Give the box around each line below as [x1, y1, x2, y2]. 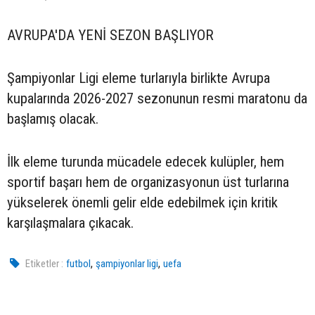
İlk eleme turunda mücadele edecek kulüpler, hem [7, 153, 284, 171]
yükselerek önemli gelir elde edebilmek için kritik [7, 194, 278, 212]
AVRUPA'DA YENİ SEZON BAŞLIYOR [7, 27, 214, 44]
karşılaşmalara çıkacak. [7, 214, 134, 232]
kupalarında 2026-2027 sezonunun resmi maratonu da [7, 90, 307, 108]
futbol [66, 257, 91, 271]
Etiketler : [25, 257, 64, 271]
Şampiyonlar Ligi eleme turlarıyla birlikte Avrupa [7, 70, 270, 87]
